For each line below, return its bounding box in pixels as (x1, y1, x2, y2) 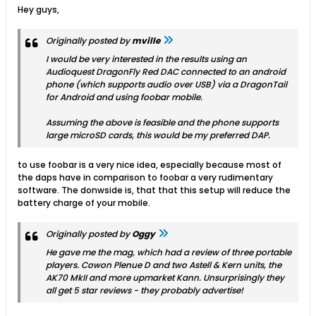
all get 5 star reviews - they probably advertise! (46, 284, 245, 296)
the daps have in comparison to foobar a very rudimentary (18, 171, 273, 183)
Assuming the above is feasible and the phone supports (46, 116, 279, 128)
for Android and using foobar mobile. (46, 91, 202, 103)
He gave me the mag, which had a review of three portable (46, 246, 291, 258)
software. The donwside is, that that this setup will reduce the (18, 184, 291, 196)
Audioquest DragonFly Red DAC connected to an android (46, 66, 286, 78)
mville (132, 35, 160, 47)
